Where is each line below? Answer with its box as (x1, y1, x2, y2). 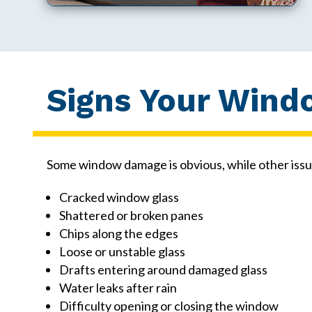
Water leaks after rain (59, 279, 178, 295)
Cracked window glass (59, 189, 180, 205)
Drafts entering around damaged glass (59, 261, 268, 277)
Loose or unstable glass (59, 243, 186, 259)
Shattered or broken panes (59, 207, 204, 223)
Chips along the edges (59, 225, 179, 241)
